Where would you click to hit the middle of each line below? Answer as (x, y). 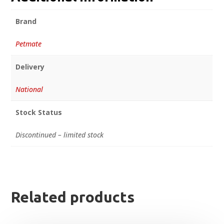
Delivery (30, 67)
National (29, 89)
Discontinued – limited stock (59, 135)
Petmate (28, 44)
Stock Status (38, 112)
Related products (73, 197)
